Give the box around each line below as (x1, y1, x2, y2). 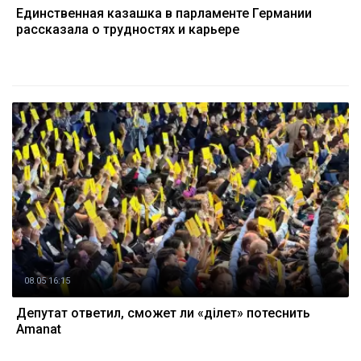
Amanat (16, 322, 61, 337)
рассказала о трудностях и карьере (16, 22, 239, 37)
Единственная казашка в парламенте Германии (16, 6, 312, 21)
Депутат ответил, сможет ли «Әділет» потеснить (16, 305, 310, 321)
